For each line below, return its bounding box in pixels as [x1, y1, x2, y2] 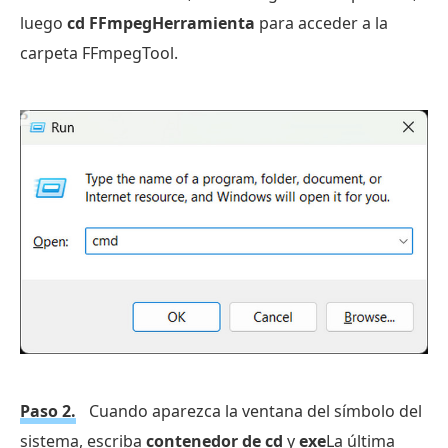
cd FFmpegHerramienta [67, 12, 255, 35]
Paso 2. [20, 399, 76, 422]
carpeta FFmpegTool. [20, 42, 178, 65]
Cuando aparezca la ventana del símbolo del [85, 399, 422, 422]
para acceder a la [255, 12, 388, 35]
